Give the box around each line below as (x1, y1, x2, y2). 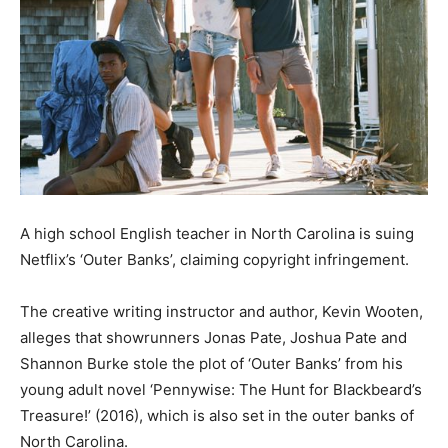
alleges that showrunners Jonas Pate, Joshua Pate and (20, 327, 407, 347)
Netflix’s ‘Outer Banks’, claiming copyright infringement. (20, 249, 409, 269)
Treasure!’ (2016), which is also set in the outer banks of (20, 405, 414, 425)
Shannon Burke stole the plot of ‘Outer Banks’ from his (20, 353, 403, 373)
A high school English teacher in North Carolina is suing (20, 223, 414, 243)
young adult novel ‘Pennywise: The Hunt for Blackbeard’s (20, 379, 422, 399)
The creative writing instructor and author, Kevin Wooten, (20, 301, 423, 321)
